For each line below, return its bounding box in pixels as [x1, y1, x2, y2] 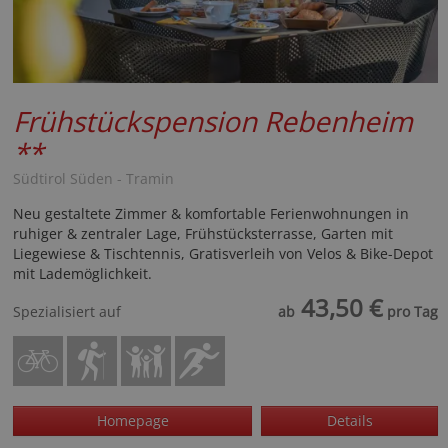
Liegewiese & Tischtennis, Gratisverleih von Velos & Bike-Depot [13, 244, 433, 263]
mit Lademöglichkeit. [13, 264, 152, 283]
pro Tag [383, 302, 438, 321]
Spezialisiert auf [13, 302, 121, 321]
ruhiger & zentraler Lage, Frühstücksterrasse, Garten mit [13, 224, 393, 243]
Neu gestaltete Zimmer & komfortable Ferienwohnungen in [13, 204, 409, 223]
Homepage [96, 411, 169, 430]
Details [326, 411, 373, 430]
